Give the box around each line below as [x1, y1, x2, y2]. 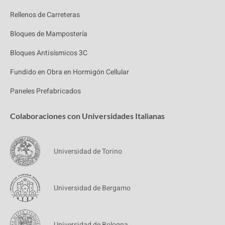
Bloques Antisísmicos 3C [10, 48, 87, 59]
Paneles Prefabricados [10, 86, 81, 97]
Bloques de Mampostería [10, 29, 87, 40]
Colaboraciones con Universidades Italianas [10, 111, 165, 121]
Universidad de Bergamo [54, 182, 131, 193]
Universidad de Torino [54, 146, 122, 157]
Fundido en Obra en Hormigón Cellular [10, 67, 129, 78]
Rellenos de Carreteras [10, 10, 80, 21]
